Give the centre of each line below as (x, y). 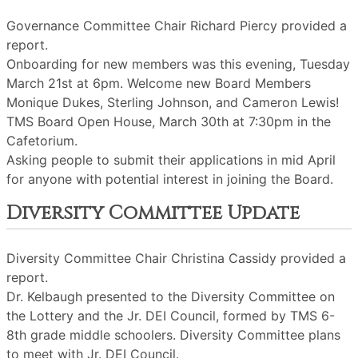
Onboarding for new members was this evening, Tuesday (178, 64)
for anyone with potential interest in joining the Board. (170, 179)
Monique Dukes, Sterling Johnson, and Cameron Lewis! (173, 102)
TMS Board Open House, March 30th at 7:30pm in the (169, 121)
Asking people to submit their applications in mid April (171, 160)
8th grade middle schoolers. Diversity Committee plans (173, 335)
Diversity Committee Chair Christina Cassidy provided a (176, 258)
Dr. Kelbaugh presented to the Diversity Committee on (171, 296)
